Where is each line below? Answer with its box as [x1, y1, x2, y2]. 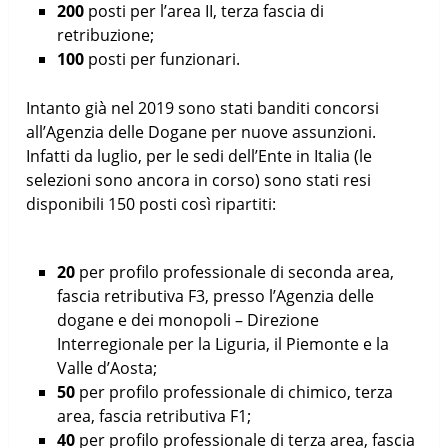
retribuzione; [56, 23, 154, 46]
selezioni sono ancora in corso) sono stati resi [26, 168, 372, 191]
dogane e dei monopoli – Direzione [56, 308, 319, 331]
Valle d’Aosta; [56, 356, 157, 379]
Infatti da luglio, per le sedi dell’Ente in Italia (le [26, 144, 373, 167]
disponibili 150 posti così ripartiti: [26, 192, 277, 215]
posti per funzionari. [83, 47, 240, 70]
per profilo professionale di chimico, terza [74, 380, 393, 403]
